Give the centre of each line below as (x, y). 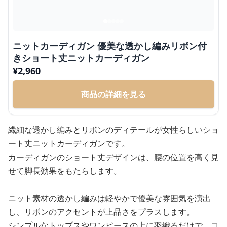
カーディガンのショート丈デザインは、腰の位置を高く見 (113, 157)
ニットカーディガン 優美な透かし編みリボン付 (110, 46)
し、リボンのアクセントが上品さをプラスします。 (101, 212)
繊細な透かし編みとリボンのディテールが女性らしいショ (113, 130)
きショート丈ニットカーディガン (81, 58)
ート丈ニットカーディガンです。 (69, 143)
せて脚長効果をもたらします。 (65, 171)
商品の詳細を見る (113, 94)
